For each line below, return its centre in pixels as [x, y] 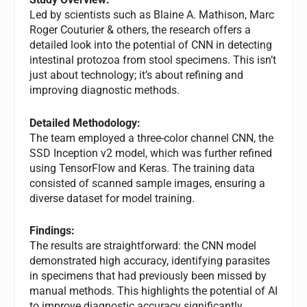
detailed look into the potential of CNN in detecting [150, 45]
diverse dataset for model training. [112, 198]
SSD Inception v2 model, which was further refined [150, 153]
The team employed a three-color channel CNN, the [151, 138]
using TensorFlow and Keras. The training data [142, 168]
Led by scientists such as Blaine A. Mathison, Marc [151, 15]
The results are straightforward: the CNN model [143, 246]
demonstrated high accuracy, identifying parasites [149, 261]
